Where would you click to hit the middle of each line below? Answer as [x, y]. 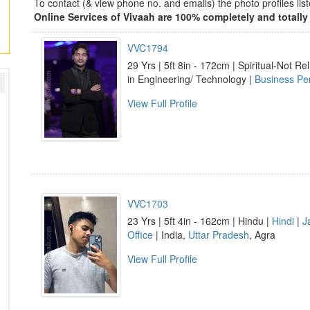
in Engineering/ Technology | [191, 79]
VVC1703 [148, 203]
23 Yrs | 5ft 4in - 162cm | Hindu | [200, 221]
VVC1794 [148, 48]
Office [140, 235]
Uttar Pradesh [219, 235]
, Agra [262, 235]
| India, [171, 235]
